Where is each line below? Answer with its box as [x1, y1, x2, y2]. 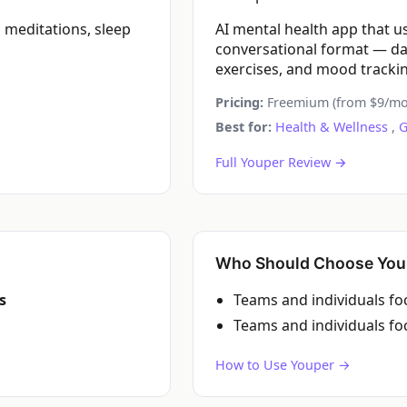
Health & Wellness [275, 118, 388, 135]
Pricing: [215, 94, 263, 111]
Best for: [215, 118, 272, 135]
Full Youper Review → [215, 154, 347, 171]
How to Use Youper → [215, 356, 351, 373]
